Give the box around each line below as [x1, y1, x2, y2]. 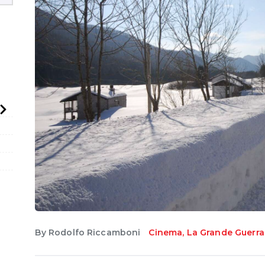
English [25, 12, 88, 37]
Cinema [148, 227, 183, 238]
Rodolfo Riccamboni [48, 227, 141, 238]
